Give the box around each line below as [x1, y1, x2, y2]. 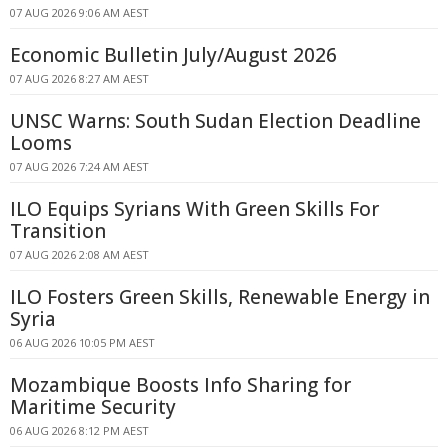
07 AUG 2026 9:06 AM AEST [10, 5, 149, 20]
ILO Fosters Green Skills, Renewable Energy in [10, 284, 430, 310]
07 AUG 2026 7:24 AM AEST [10, 159, 149, 174]
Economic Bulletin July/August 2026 [10, 42, 337, 68]
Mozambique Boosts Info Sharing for [10, 372, 351, 398]
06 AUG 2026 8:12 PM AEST [10, 423, 149, 438]
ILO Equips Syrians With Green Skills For [10, 196, 379, 222]
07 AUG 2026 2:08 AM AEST [10, 247, 149, 262]
